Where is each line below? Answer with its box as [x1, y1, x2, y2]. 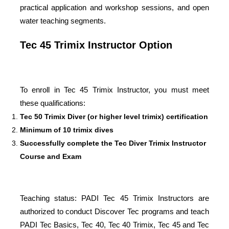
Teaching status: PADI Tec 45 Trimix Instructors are [19, 193, 210, 202]
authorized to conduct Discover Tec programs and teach [19, 207, 210, 216]
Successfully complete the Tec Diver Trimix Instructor [19, 139, 206, 147]
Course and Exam [19, 152, 81, 161]
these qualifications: [19, 98, 85, 107]
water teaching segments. [19, 16, 106, 25]
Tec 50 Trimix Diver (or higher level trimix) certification [19, 112, 208, 121]
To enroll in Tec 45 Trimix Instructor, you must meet [19, 85, 210, 94]
